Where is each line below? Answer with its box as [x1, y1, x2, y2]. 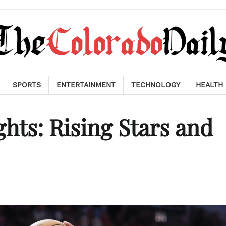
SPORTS [13, 81, 41, 89]
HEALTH [196, 81, 223, 89]
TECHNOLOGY [131, 81, 180, 89]
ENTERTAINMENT [56, 81, 116, 89]
